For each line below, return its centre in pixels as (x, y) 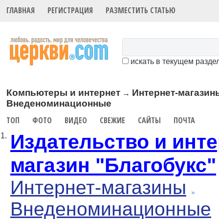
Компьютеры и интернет (64, 92)
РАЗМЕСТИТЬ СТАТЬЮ (141, 11)
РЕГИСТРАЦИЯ (70, 11)
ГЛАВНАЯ (21, 11)
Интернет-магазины (98, 188)
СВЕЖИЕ (113, 120)
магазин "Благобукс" (113, 165)
